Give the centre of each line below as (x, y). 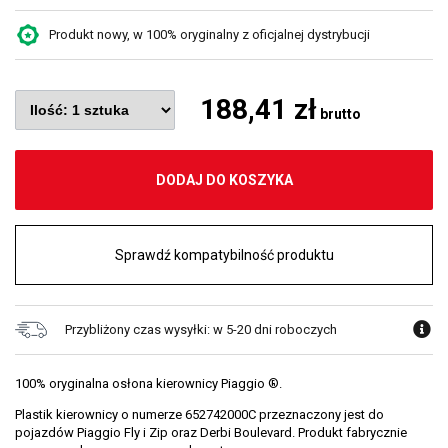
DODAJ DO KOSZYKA (224, 180)
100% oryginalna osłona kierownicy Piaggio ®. (148, 383)
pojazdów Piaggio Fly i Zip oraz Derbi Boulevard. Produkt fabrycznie (211, 432)
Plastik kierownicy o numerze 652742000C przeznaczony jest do (199, 414)
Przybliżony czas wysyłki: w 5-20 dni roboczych (201, 329)
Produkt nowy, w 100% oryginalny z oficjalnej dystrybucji (209, 34)
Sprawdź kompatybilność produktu (224, 255)
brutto (339, 114)
